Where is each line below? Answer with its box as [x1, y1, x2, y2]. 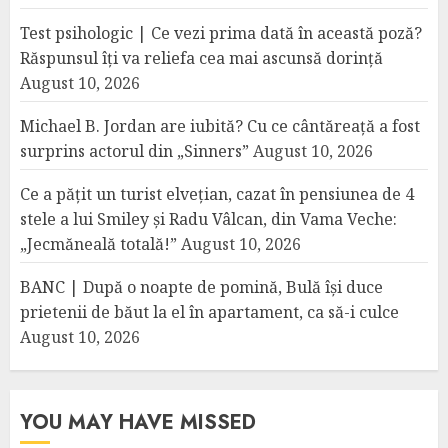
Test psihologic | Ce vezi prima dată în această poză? [20, 22, 422, 44]
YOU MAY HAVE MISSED [20, 408, 256, 437]
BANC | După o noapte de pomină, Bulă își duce [20, 276, 383, 298]
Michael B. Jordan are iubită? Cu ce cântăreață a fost [20, 115, 420, 137]
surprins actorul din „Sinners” [20, 140, 249, 162]
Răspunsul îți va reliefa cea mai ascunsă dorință [20, 47, 383, 69]
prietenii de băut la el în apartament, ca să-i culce [20, 301, 399, 323]
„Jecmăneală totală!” [20, 233, 177, 255]
